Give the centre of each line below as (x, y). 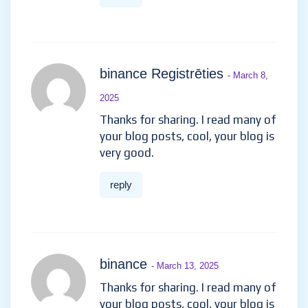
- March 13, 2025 (185, 266)
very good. (127, 153)
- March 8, (248, 75)
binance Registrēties (164, 74)
